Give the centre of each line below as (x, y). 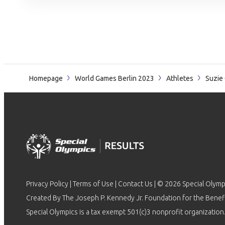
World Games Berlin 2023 (115, 78)
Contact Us (135, 184)
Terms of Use (93, 184)
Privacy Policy (47, 184)
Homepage (46, 78)
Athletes (180, 78)
